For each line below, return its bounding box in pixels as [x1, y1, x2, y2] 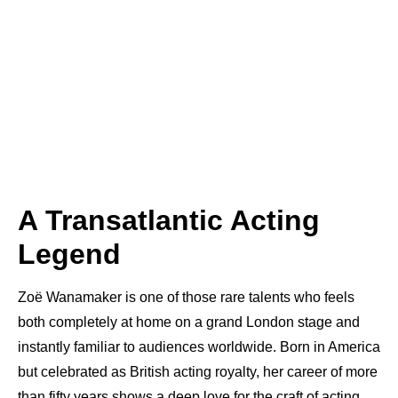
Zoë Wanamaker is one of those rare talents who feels [18, 290, 354, 305]
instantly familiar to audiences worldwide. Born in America [18, 339, 380, 354]
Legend [18, 238, 121, 270]
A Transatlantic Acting [18, 204, 320, 236]
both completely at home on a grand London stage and [18, 314, 360, 330]
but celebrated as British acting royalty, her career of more [18, 364, 378, 379]
